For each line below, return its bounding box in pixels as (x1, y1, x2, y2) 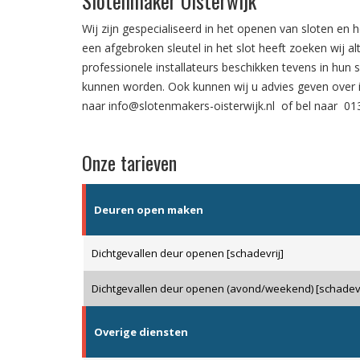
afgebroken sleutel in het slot (104, 40, 256, 56)
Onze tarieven (82, 148, 177, 178)
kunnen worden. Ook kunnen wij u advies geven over (82, 79, 358, 95)
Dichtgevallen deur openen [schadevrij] (92, 246, 284, 261)
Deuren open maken (94, 202, 203, 218)
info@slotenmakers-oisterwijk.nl (108, 98, 275, 114)
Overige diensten (94, 325, 188, 340)
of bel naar (275, 98, 344, 114)
